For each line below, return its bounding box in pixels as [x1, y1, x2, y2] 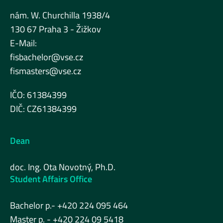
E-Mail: [10, 36, 37, 50]
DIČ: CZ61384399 [10, 102, 77, 115]
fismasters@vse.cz [10, 64, 81, 78]
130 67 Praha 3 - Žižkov [10, 22, 101, 36]
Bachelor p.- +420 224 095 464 [10, 199, 128, 212]
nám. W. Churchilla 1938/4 [10, 8, 110, 22]
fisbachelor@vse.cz [10, 50, 83, 64]
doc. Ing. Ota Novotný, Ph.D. [10, 160, 115, 174]
